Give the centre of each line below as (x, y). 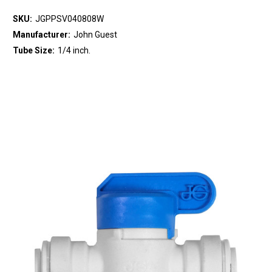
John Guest (95, 35)
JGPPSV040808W (69, 19)
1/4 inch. (74, 50)
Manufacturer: (42, 35)
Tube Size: (34, 50)
